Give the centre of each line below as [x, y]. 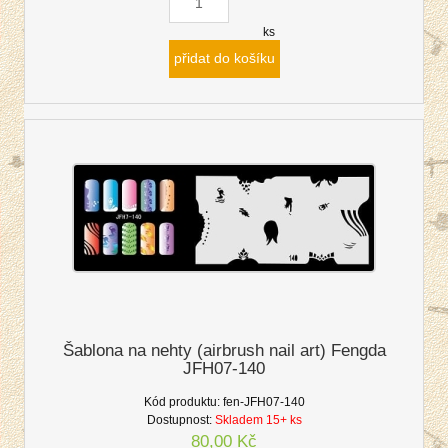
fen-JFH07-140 [263, 401]
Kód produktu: [181, 401]
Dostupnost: [179, 419]
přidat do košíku [224, 58]
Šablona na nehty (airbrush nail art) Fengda [224, 350]
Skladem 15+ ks [258, 419]
